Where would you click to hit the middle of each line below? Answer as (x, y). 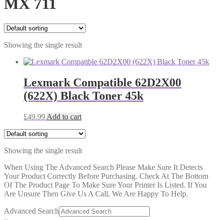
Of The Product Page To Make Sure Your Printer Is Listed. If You (105, 185)
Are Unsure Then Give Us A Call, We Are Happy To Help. (96, 193)
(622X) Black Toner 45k (83, 96)
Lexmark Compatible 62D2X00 (102, 82)
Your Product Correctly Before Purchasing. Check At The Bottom (106, 176)
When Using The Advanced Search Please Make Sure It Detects (103, 167)
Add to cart (64, 116)
